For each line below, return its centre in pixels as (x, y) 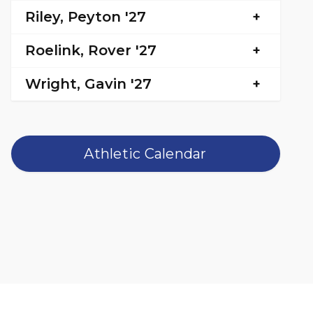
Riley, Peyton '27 (85, 16)
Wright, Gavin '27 (88, 83)
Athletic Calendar (145, 153)
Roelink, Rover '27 (90, 50)
